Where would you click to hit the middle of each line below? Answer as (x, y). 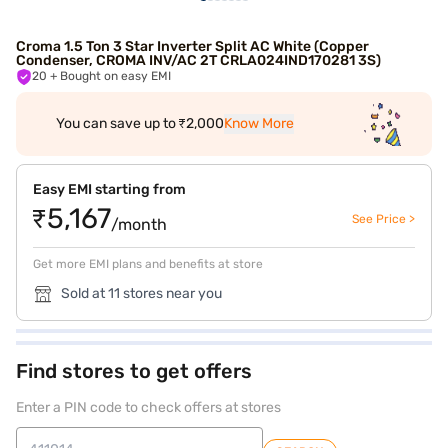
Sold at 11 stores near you (141, 293)
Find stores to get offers (134, 371)
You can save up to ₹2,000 (140, 123)
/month (139, 224)
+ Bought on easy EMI (115, 76)
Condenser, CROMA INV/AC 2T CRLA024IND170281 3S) (198, 60)
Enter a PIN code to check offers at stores (148, 407)
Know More (259, 123)
